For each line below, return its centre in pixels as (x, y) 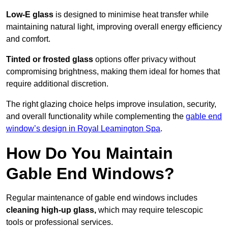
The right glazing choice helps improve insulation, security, (111, 104)
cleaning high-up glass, (51, 210)
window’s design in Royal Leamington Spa (83, 129)
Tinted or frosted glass (50, 60)
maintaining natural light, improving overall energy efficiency (114, 27)
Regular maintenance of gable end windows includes (102, 198)
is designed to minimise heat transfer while (131, 15)
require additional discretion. (57, 84)
